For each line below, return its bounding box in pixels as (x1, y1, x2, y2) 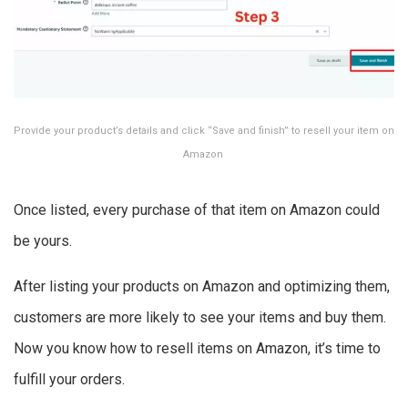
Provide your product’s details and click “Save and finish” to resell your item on (14, 125, 394, 138)
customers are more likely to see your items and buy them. (14, 309, 386, 327)
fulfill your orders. (14, 371, 125, 389)
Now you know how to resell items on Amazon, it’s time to (14, 340, 381, 358)
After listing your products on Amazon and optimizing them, (14, 278, 390, 296)
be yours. (14, 232, 76, 250)
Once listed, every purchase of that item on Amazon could (14, 201, 380, 219)
